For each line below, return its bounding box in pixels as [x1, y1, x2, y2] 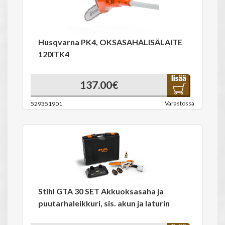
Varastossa [165, 99, 194, 107]
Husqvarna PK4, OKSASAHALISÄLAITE [38, 37, 182, 47]
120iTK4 [38, 49, 69, 59]
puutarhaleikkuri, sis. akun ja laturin [38, 198, 170, 208]
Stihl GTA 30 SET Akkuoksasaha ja [38, 186, 164, 196]
